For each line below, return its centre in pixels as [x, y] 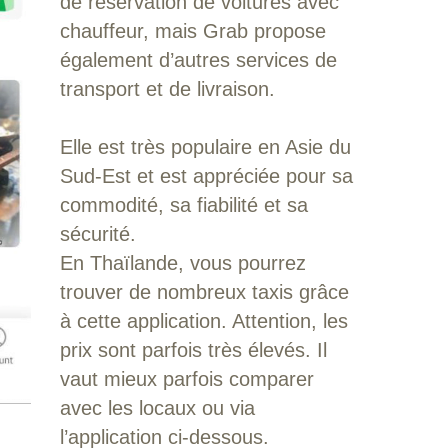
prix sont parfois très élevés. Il [193, 349]
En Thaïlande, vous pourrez [182, 262]
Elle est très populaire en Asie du [205, 146]
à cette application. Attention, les [203, 320]
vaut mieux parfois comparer [186, 378]
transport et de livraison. [167, 88]
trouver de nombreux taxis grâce [204, 291]
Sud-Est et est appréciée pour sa [206, 175]
